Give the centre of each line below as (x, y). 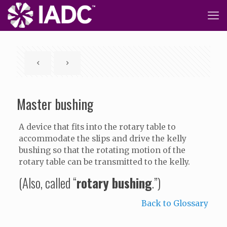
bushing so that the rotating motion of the (102, 150)
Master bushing (55, 104)
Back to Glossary (175, 203)
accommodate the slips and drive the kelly (102, 139)
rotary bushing (114, 183)
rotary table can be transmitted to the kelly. (104, 162)
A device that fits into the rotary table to (97, 127)
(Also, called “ (47, 183)
